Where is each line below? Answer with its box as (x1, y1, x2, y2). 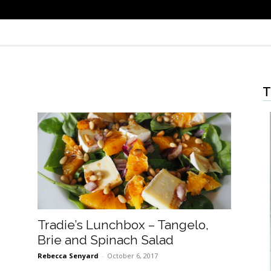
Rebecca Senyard (38, 251, 99, 261)
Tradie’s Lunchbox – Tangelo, (38, 217, 209, 233)
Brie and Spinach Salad (38, 232, 174, 248)
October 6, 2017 (107, 251, 158, 261)
